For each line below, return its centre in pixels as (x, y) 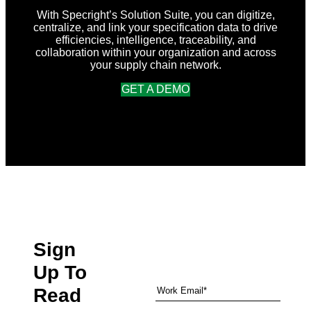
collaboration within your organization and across (155, 53)
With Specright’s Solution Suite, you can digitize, (155, 15)
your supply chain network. (155, 65)
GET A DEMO (155, 90)
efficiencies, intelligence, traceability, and (155, 40)
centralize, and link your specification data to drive (155, 28)
